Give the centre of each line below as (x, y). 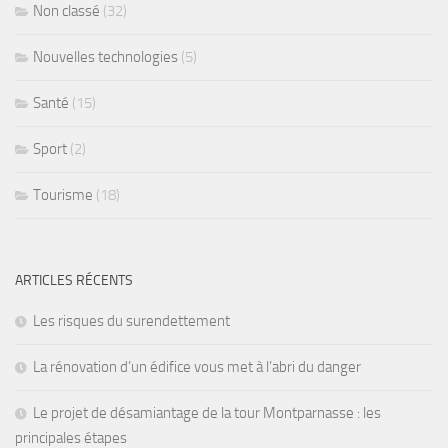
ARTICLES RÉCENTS (74, 281)
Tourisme (63, 195)
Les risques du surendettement (131, 321)
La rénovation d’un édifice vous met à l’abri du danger (197, 367)
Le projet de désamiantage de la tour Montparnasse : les (207, 413)
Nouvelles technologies (105, 57)
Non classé (66, 11)
